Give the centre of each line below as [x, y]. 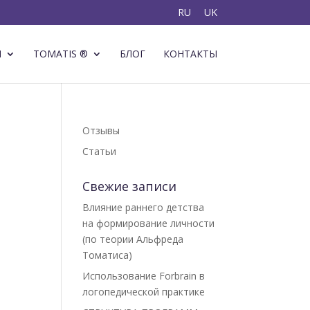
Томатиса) [108, 255]
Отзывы [101, 130]
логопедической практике [145, 292]
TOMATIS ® [60, 54]
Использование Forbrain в [144, 276]
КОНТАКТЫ [190, 54]
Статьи [100, 151]
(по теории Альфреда [133, 239]
